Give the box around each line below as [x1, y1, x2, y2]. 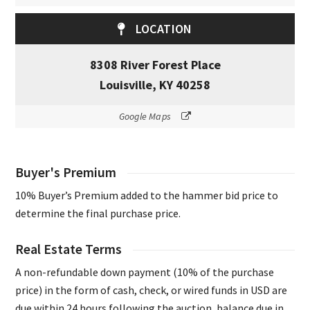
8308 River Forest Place [89, 57, 221, 73]
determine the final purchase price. [15, 206, 181, 221]
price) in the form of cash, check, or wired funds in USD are [15, 283, 288, 298]
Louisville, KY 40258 [100, 77, 210, 93]
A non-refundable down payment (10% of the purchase [15, 265, 275, 280]
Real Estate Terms [15, 241, 122, 258]
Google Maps [118, 110, 171, 123]
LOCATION [135, 21, 192, 37]
